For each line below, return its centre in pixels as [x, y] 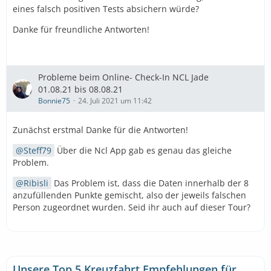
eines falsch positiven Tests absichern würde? [106, 9]
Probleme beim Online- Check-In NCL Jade [123, 77]
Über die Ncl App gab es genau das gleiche [143, 150]
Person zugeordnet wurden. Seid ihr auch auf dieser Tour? [132, 207]
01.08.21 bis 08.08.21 [80, 89]
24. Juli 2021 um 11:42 [115, 101]
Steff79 [38, 150]
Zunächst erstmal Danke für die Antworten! [100, 130]
